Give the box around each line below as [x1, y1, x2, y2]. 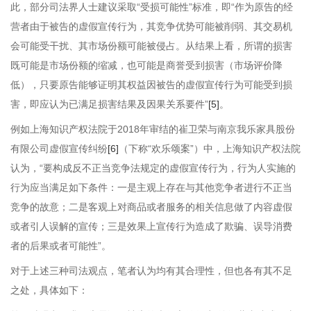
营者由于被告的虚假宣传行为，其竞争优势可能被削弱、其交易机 [10, 21, 292, 32]
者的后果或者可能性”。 [10, 240, 111, 251]
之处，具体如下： [10, 285, 88, 296]
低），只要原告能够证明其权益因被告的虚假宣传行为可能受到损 [10, 79, 292, 90]
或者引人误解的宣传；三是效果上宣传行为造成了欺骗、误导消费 [10, 221, 292, 232]
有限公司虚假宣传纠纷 [10, 143, 108, 154]
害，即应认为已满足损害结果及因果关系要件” [10, 99, 208, 110]
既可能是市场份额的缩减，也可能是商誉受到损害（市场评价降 [10, 60, 283, 71]
